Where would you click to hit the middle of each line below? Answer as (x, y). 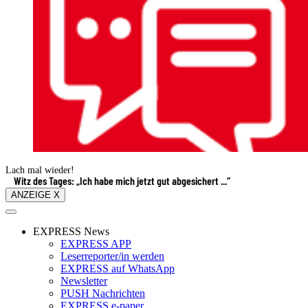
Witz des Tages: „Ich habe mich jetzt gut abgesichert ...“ (122, 180)
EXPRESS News (71, 231)
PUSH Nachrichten (103, 293)
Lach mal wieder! (40, 170)
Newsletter (84, 280)
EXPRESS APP (96, 243)
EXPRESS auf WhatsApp (118, 268)
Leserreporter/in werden (112, 256)
